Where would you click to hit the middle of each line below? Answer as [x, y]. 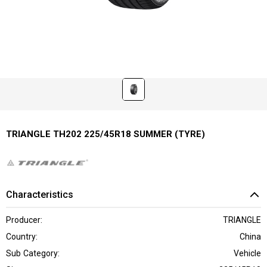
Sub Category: [33, 254]
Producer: [24, 220]
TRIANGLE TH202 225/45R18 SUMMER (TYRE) [105, 134]
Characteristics [40, 195]
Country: [22, 237]
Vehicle [247, 254]
